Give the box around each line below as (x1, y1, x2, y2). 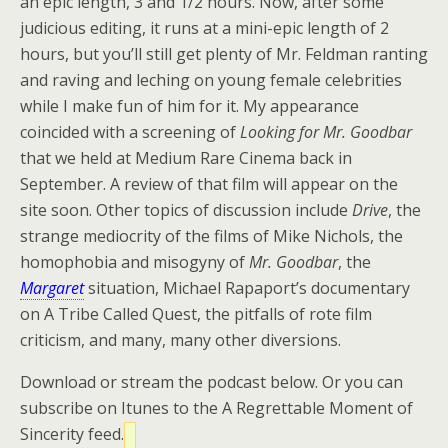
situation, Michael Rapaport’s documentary (88, 277, 410, 299)
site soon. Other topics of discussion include (20, 199, 352, 221)
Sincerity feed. (20, 423, 124, 445)
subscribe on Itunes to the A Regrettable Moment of (20, 397, 413, 419)
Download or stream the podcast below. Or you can (20, 371, 403, 393)
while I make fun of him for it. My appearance (20, 95, 359, 117)
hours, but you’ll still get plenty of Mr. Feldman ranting (20, 43, 428, 65)
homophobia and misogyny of (20, 251, 249, 273)
